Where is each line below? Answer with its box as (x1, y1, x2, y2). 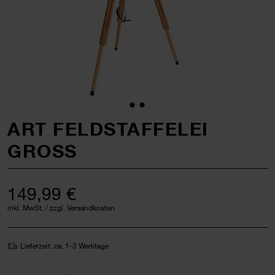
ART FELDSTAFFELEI (7, 117, 209, 140)
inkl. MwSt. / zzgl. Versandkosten (7, 203, 115, 212)
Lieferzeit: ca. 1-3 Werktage (20, 241, 109, 250)
